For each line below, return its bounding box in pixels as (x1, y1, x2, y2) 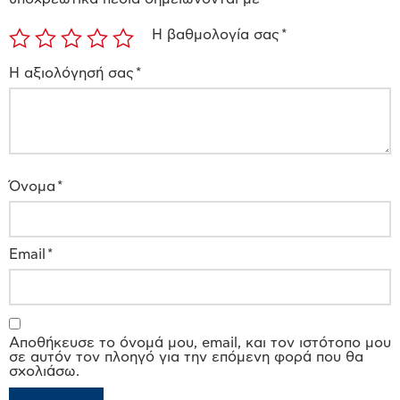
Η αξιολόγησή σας (9, 66, 136, 80)
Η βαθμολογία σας (152, 28, 281, 43)
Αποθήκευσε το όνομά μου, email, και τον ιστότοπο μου (9, 335, 391, 350)
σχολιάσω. (9, 363, 79, 379)
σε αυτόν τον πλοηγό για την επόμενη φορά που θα (9, 349, 363, 364)
